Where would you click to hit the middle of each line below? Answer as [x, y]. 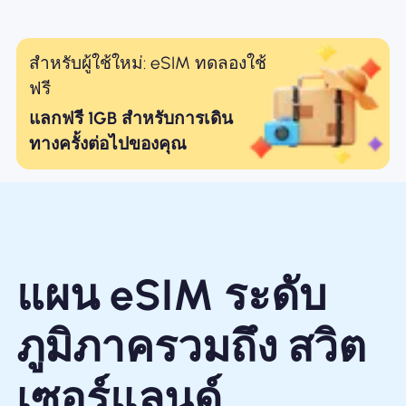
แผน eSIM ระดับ [171, 295]
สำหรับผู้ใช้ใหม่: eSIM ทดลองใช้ [148, 63]
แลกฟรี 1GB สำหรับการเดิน [131, 118]
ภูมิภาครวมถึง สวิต [191, 346]
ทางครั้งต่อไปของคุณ [108, 143]
